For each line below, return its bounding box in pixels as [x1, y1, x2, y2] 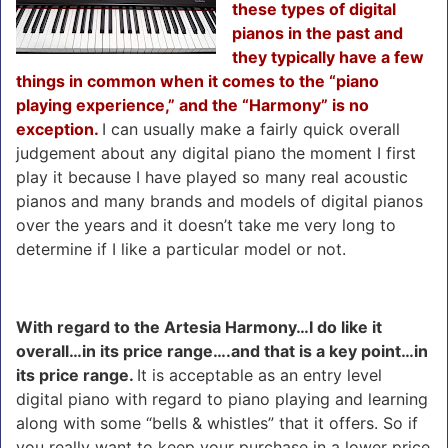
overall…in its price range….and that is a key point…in [16, 340, 428, 361]
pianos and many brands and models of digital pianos [16, 190, 423, 211]
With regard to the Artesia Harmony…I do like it [16, 316, 382, 337]
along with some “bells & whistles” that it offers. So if [16, 412, 418, 433]
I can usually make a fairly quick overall [102, 118, 400, 139]
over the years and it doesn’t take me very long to [16, 214, 396, 235]
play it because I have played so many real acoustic [16, 166, 408, 187]
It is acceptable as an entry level [137, 364, 382, 385]
